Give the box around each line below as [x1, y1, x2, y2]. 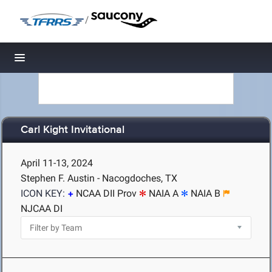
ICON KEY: [21, 188, 65, 199]
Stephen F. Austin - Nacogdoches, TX [21, 172, 177, 184]
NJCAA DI [21, 203, 63, 214]
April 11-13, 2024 [21, 157, 93, 169]
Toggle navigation [20, 55, 102, 67]
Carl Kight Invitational [21, 123, 124, 137]
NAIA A [149, 188, 178, 199]
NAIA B [191, 188, 220, 199]
